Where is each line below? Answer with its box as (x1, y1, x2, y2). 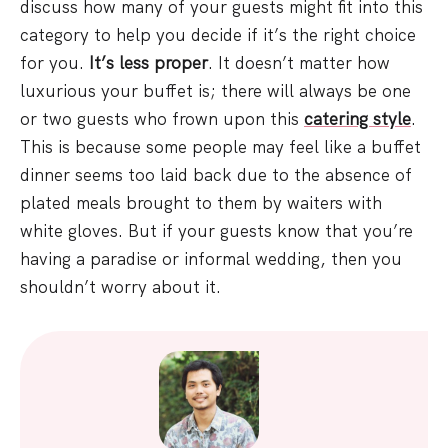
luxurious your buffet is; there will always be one (20, 80, 411, 102)
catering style (304, 108, 411, 130)
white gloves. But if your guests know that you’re (20, 220, 413, 242)
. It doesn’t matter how (208, 52, 390, 74)
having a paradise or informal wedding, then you (20, 248, 402, 270)
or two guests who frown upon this (20, 108, 304, 130)
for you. (20, 52, 89, 74)
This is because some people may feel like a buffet (20, 136, 421, 158)
